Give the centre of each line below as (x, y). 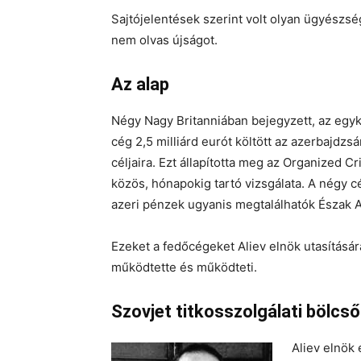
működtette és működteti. (184, 267)
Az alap (140, 84)
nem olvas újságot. (164, 40)
